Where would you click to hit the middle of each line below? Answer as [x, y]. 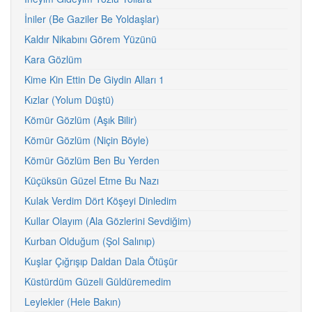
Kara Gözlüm [53, 59]
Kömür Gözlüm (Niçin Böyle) [87, 140]
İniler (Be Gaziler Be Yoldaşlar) [92, 19]
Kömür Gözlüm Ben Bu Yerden [92, 160]
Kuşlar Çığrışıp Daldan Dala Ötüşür [101, 261]
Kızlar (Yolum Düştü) [69, 100]
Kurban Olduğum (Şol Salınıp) [90, 241]
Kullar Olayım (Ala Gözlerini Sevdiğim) [108, 221]
